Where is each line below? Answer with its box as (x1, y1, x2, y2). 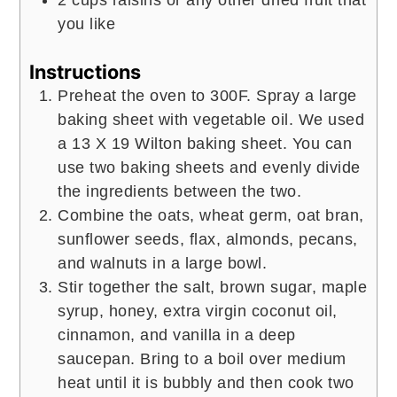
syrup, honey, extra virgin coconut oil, (58, 301, 338, 320)
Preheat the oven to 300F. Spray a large (58, 86, 357, 105)
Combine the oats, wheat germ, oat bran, (58, 206, 364, 224)
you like (58, 14, 116, 33)
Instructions (29, 59, 142, 83)
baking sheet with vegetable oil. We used (58, 110, 365, 128)
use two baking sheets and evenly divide (58, 158, 361, 176)
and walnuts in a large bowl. (58, 253, 268, 272)
